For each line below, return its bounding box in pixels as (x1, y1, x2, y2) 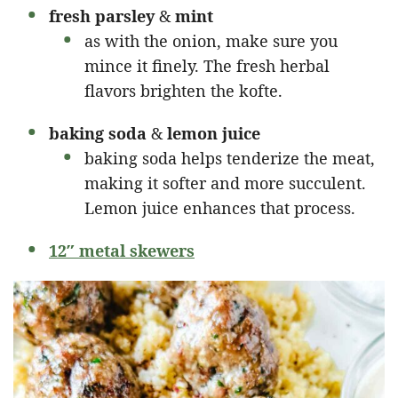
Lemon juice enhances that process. (84, 196, 355, 219)
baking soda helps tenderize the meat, (84, 147, 375, 169)
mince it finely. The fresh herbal (84, 54, 330, 76)
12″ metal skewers (49, 239, 195, 261)
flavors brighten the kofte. (84, 79, 283, 101)
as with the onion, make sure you (84, 29, 338, 52)
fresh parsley (49, 4, 155, 27)
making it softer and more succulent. (84, 171, 366, 194)
